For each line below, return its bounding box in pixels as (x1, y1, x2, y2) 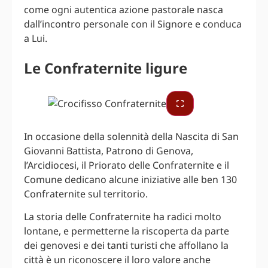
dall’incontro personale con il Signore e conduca (24, 17, 242, 31)
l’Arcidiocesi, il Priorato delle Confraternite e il (24, 158, 229, 172)
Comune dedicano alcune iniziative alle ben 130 (24, 172, 237, 186)
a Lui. (24, 31, 47, 45)
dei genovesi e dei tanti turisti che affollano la (24, 239, 229, 252)
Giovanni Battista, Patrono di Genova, (24, 144, 193, 157)
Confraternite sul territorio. (24, 187, 148, 200)
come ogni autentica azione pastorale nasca (24, 2, 223, 16)
